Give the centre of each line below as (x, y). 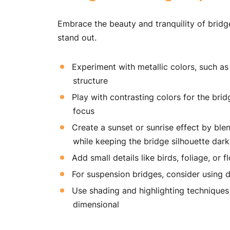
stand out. (77, 37)
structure (90, 81)
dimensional (96, 204)
